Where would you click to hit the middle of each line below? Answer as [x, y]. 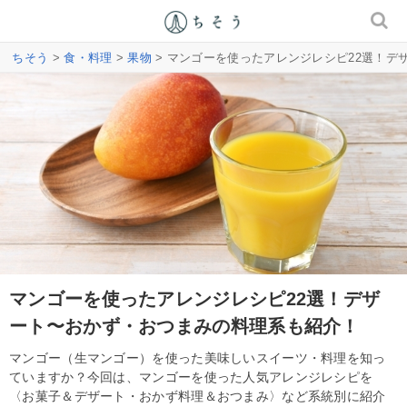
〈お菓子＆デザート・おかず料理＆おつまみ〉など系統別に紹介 [198, 396]
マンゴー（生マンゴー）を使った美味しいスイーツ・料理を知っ [198, 357]
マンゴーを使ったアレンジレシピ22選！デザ [195, 298]
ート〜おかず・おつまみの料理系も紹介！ [184, 326]
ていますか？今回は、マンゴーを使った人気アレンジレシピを [191, 377]
